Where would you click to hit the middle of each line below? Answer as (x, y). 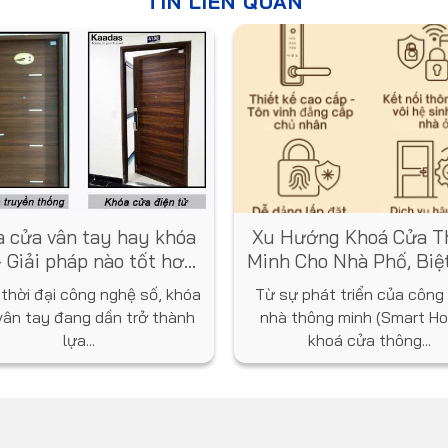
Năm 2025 (369, 285)
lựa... (79, 340)
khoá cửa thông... (369, 340)
